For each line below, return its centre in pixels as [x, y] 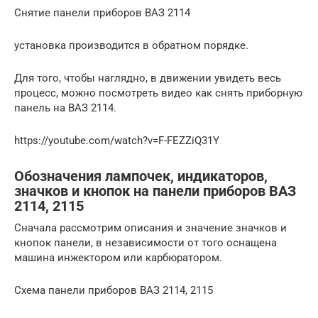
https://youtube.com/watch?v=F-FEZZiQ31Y [117, 140]
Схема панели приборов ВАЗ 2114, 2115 [114, 290]
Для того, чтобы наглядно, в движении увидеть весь [148, 78]
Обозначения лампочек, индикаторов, [141, 176]
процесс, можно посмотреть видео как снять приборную [158, 93]
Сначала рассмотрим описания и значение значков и [150, 227]
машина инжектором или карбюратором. [118, 257]
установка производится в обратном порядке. [131, 45]
